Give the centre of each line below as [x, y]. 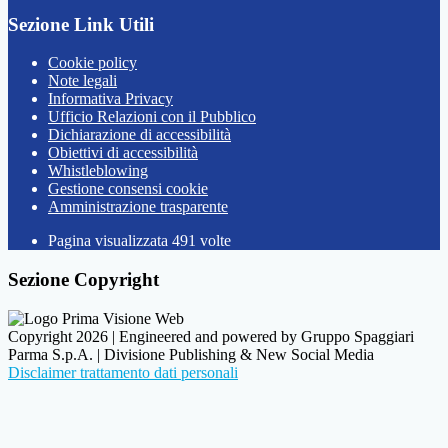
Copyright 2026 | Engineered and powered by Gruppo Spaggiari [211, 336]
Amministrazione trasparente [138, 207]
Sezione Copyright [83, 280]
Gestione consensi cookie [128, 189]
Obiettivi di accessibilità [123, 153]
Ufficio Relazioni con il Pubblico [152, 117]
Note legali [82, 81]
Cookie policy [92, 63]
